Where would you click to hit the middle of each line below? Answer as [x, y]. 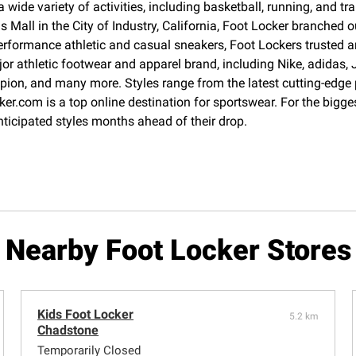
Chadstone [68, 330]
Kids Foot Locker [86, 314]
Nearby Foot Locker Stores [178, 250]
